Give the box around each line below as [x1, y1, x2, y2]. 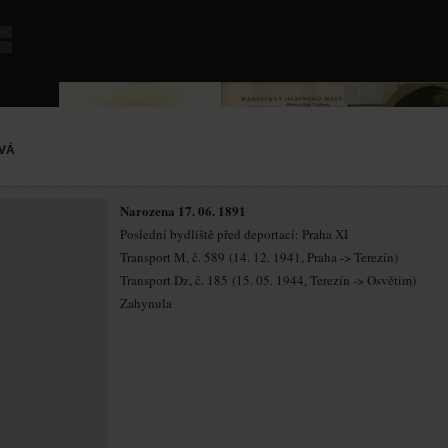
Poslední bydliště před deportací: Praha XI [120, 225, 348, 243]
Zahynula [120, 294, 172, 312]
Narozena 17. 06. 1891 [120, 201, 246, 220]
